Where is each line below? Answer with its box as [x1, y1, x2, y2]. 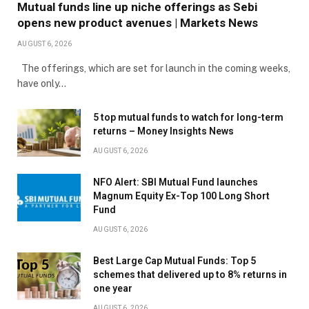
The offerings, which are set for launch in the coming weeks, [17, 62, 290, 74]
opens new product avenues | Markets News [17, 15, 258, 30]
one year [93, 282, 132, 294]
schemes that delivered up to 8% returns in [93, 268, 287, 280]
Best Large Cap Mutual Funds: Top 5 [93, 255, 256, 266]
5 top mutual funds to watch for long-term [93, 111, 283, 123]
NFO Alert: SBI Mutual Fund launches [93, 176, 258, 188]
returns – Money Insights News [93, 125, 234, 137]
